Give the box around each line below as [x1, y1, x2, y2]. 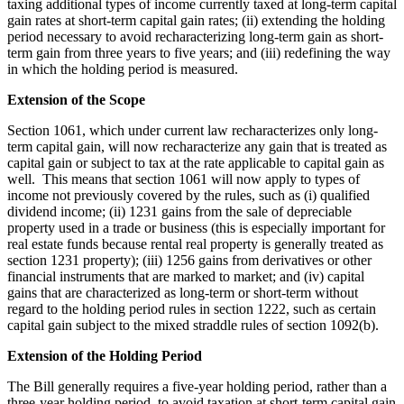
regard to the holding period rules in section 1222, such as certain [7, 300, 376, 317]
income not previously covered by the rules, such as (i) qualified [7, 187, 370, 203]
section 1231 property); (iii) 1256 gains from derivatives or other [7, 252, 372, 268]
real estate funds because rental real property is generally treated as [7, 235, 383, 252]
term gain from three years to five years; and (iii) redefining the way [7, 44, 390, 60]
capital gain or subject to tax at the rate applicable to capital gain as [7, 154, 384, 170]
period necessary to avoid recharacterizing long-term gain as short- [7, 28, 383, 44]
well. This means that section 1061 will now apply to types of [7, 170, 360, 187]
